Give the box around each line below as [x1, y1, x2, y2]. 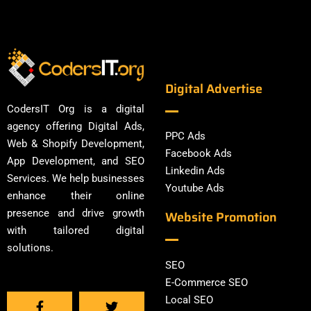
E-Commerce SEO [165, 276, 248, 289]
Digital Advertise [165, 79, 262, 99]
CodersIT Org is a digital [7, 102, 144, 115]
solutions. [7, 241, 53, 254]
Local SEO [165, 293, 213, 306]
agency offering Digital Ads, [7, 119, 144, 133]
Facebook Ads [165, 147, 232, 160]
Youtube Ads [165, 182, 224, 195]
